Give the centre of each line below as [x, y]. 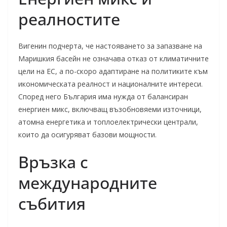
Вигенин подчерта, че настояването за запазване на [110, 46]
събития [52, 203]
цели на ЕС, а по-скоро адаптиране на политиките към [113, 71]
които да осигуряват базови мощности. [87, 135]
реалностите [69, 19]
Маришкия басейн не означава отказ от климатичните [113, 59]
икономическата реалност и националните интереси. [110, 84]
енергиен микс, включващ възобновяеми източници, [110, 109]
